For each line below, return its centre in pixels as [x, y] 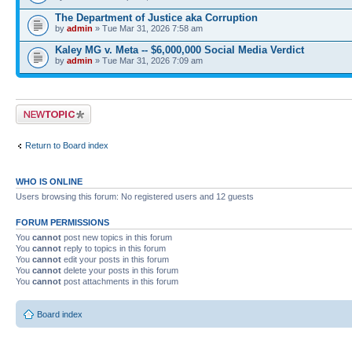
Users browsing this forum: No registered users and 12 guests [135, 196]
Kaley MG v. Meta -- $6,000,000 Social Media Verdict [180, 50]
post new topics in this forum [117, 237]
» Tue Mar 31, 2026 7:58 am [148, 28]
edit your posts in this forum [115, 259]
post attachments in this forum [120, 281]
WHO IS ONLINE [49, 181]
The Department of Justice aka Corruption [156, 18]
